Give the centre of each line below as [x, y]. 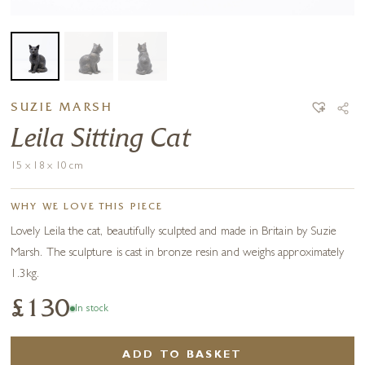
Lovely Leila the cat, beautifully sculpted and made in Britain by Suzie [174, 233]
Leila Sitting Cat [100, 141]
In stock [92, 310]
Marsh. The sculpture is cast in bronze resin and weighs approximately [178, 254]
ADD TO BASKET [182, 356]
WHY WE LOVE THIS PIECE [87, 208]
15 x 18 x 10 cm [47, 167]
